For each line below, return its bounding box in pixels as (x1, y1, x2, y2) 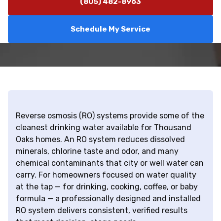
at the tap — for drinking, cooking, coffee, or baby (16, 182, 198, 192)
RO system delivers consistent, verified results (16, 206, 187, 216)
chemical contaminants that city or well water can (16, 158, 204, 168)
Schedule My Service (71, 25, 150, 34)
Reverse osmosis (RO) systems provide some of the (16, 111, 204, 121)
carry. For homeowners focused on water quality (16, 170, 196, 180)
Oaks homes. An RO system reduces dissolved (16, 135, 185, 145)
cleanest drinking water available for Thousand (16, 123, 191, 133)
